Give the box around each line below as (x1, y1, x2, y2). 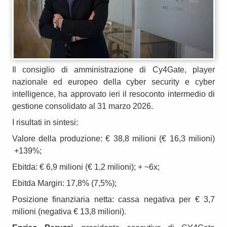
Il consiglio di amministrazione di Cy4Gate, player (12, 65, 215, 74)
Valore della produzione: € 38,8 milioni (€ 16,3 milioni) (12, 134, 215, 143)
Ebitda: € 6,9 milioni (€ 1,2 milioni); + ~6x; (12, 162, 160, 171)
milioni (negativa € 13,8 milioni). (12, 207, 126, 216)
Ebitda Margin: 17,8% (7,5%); (12, 178, 117, 187)
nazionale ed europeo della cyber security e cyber (12, 77, 215, 86)
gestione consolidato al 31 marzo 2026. (12, 101, 153, 110)
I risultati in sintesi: (12, 118, 78, 127)
